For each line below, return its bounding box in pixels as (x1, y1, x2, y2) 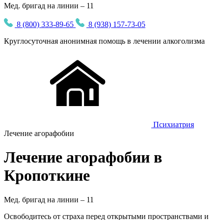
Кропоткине (4, 166, 90, 185)
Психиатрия (153, 120, 194, 129)
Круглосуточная (4, 37, 60, 45)
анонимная (60, 37, 97, 45)
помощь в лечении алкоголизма (97, 37, 205, 45)
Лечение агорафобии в (4, 148, 162, 166)
